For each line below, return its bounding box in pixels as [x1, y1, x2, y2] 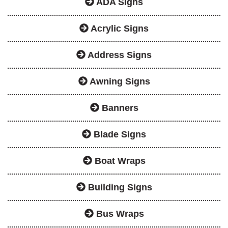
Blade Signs [91, 129, 146, 139]
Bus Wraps [93, 208, 144, 219]
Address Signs [85, 49, 152, 60]
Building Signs [85, 182, 152, 192]
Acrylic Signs [89, 23, 149, 34]
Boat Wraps [92, 155, 146, 166]
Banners [99, 102, 138, 113]
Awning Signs [87, 76, 150, 87]
